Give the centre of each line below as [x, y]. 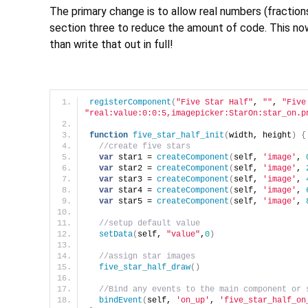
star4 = [135, 190]
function [109, 135]
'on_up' [193, 300]
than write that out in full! [111, 44]
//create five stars [145, 146]
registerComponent [130, 102]
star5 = [135, 201]
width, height [260, 135]
